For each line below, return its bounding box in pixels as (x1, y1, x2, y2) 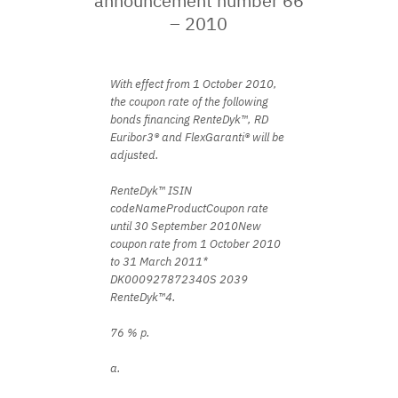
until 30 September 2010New (110, 219, 261, 234)
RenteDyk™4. (110, 290, 176, 305)
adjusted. (110, 147, 159, 163)
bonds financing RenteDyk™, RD (110, 112, 268, 127)
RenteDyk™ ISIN (110, 183, 192, 198)
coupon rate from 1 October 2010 (110, 236, 281, 251)
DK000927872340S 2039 (110, 272, 248, 287)
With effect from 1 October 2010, (110, 76, 277, 92)
